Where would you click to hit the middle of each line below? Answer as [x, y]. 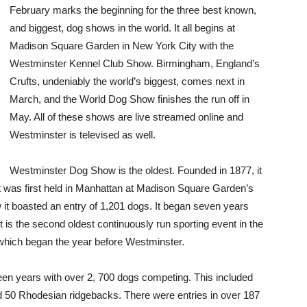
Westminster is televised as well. [83, 135]
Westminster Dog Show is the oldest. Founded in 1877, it [136, 170]
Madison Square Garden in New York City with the [122, 46]
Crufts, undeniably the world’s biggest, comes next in [127, 81]
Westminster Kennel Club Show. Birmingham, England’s [135, 63]
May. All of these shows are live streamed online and [126, 117]
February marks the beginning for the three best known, [133, 10]
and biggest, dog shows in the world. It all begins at [122, 28]
